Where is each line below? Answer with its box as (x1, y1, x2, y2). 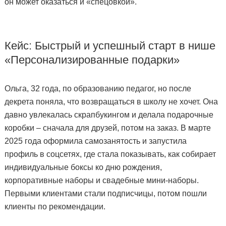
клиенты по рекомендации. (4, 202, 105, 211)
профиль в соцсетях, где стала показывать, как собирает (4, 149, 216, 158)
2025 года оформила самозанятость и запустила (4, 136, 187, 145)
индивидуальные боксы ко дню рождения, (4, 162, 162, 172)
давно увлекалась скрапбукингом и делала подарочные (4, 110, 213, 119)
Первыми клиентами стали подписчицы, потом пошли (4, 189, 207, 198)
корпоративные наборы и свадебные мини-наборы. (4, 176, 199, 185)
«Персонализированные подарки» (4, 53, 180, 66)
